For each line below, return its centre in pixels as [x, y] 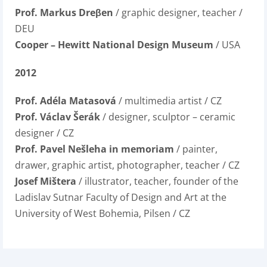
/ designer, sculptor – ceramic [168, 117]
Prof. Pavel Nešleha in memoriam [94, 149]
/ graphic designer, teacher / [178, 13]
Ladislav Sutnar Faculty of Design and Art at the [121, 197]
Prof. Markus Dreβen [64, 13]
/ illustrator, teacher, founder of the [157, 181]
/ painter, [196, 149]
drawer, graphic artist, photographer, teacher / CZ [127, 165]
